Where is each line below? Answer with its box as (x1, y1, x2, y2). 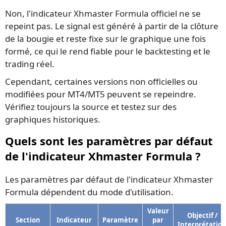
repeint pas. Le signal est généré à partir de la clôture (5, 20, 218, 32)
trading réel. (5, 58, 54, 70)
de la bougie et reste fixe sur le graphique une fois (5, 33, 206, 45)
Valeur (147, 206, 169, 215)
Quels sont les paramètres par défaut (5, 133, 213, 149)
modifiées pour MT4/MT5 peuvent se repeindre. (5, 88, 196, 100)
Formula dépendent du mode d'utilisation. (5, 186, 174, 198)
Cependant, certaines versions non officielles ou (5, 76, 198, 88)
